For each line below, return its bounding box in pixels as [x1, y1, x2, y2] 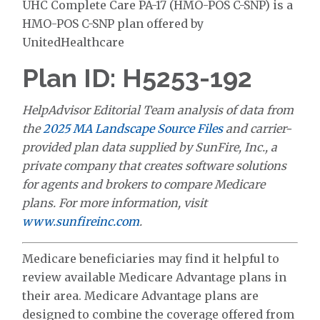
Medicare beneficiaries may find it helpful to [22, 251, 280, 266]
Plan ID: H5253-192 [22, 63, 253, 94]
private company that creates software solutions [22, 159, 287, 174]
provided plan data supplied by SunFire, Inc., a [22, 140, 278, 155]
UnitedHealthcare [22, 35, 125, 50]
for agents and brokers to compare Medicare [22, 177, 266, 192]
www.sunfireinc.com [22, 214, 140, 229]
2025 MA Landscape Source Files [43, 121, 224, 136]
